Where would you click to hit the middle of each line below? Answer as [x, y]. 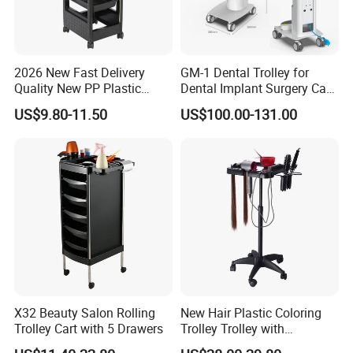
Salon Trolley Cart [64, 104]
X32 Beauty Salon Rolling [85, 313]
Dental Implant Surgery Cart [257, 88]
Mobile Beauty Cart [233, 104]
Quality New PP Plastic [78, 88]
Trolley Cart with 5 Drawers [89, 329]
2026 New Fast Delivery [80, 72]
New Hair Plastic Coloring [251, 313]
